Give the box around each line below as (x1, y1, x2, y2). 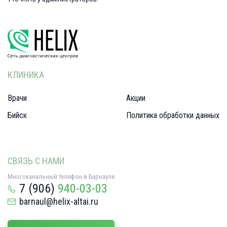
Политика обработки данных (126, 110, 219, 120)
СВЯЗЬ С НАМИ (8, 156, 64, 166)
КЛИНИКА (8, 69, 44, 80)
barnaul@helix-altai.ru (19, 196, 98, 207)
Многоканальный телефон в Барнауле (8, 173, 115, 180)
